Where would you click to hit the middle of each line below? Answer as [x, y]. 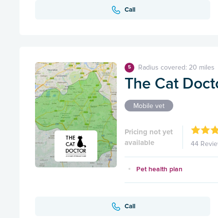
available [139, 142]
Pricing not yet [149, 132]
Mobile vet [149, 106]
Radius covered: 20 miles [176, 68]
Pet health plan [159, 169]
